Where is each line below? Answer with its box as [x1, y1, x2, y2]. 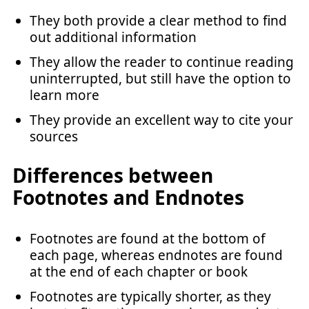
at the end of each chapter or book [30, 263, 248, 281]
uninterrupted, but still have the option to [30, 69, 291, 88]
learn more [30, 86, 99, 104]
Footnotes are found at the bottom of [30, 230, 266, 248]
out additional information [30, 28, 197, 46]
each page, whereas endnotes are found [30, 246, 283, 264]
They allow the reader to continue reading [30, 52, 294, 71]
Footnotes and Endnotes [12, 184, 244, 210]
